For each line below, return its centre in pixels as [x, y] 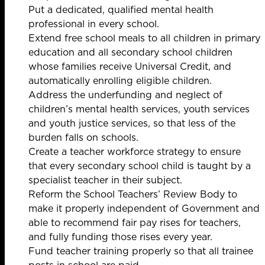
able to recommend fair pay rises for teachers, [135, 223]
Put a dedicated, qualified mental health [121, 10]
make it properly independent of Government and [144, 209]
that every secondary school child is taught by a [140, 166]
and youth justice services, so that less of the [132, 123]
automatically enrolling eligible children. [120, 81]
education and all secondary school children [130, 52]
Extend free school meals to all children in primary [144, 38]
